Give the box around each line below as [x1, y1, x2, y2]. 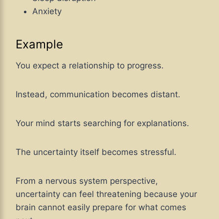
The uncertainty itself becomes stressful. [16, 147, 176, 157]
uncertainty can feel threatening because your [16, 189, 197, 199]
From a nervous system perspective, [16, 176, 158, 186]
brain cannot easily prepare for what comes [16, 202, 186, 213]
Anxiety [32, 6, 62, 17]
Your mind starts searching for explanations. [16, 118, 189, 129]
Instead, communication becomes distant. [16, 89, 180, 100]
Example [16, 37, 63, 52]
